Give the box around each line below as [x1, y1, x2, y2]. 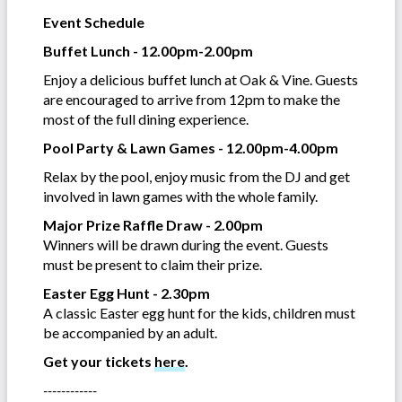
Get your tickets [43, 352, 154, 370]
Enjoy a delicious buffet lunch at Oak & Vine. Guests [43, 70, 358, 88]
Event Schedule [43, 13, 144, 31]
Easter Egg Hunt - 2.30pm [43, 284, 210, 301]
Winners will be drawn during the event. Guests [43, 235, 328, 253]
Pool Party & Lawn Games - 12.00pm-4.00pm [43, 138, 338, 156]
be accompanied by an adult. [43, 323, 217, 341]
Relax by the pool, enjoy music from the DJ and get [43, 167, 350, 185]
